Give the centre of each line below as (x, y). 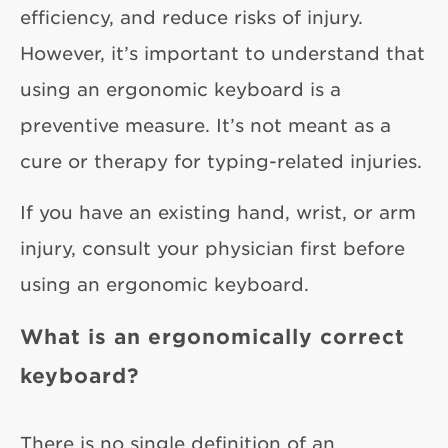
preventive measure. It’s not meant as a (205, 125)
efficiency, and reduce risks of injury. (191, 17)
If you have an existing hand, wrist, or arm (218, 212)
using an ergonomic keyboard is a (180, 89)
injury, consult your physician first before (212, 248)
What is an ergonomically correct (212, 336)
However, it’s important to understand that (222, 53)
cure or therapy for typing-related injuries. (221, 161)
